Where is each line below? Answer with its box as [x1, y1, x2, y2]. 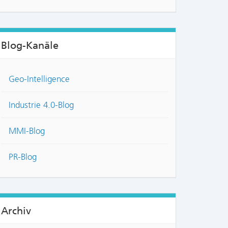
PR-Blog [9, 152, 37, 162]
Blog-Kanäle [1, 39, 59, 51]
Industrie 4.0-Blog [9, 100, 74, 110]
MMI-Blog [9, 126, 45, 136]
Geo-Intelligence [9, 74, 70, 84]
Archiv [1, 204, 31, 217]
